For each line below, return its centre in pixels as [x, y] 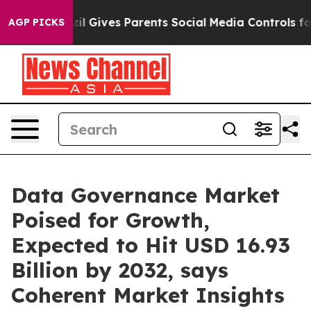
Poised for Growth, [110, 220]
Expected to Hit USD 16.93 [151, 245]
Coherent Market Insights [148, 295]
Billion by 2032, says [120, 270]
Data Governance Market [145, 195]
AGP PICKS [36, 22]
